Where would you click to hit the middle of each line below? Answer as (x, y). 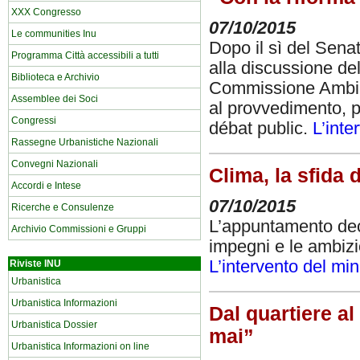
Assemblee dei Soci (55, 99)
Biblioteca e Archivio (55, 77)
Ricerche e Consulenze (63, 207)
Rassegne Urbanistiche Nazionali (85, 142)
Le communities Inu (54, 34)
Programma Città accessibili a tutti (85, 55)
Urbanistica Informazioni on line (80, 346)
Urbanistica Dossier (54, 325)
